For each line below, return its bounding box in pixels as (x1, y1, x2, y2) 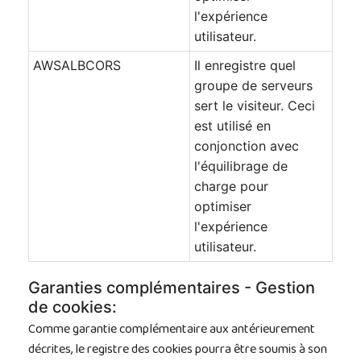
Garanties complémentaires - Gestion (28, 278, 315, 297)
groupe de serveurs (194, 77, 313, 93)
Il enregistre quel (194, 57, 296, 73)
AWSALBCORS (33, 57, 121, 73)
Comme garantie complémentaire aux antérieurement (28, 317, 315, 343)
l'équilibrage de (194, 158, 288, 174)
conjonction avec (194, 138, 299, 154)
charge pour (194, 178, 268, 194)
